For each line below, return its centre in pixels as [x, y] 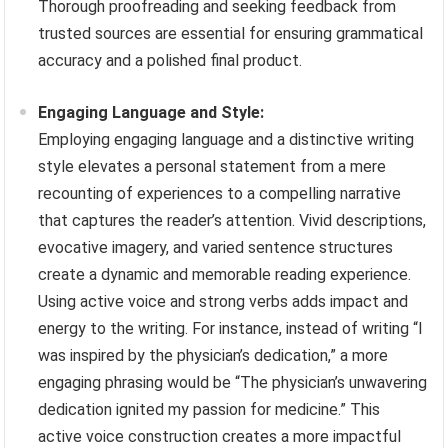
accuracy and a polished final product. [170, 60]
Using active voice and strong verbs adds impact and [223, 301]
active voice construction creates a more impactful [220, 436]
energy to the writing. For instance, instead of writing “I [231, 328]
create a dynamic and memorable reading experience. [225, 274]
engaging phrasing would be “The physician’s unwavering [233, 382]
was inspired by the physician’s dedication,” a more [213, 355]
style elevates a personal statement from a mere [212, 166]
